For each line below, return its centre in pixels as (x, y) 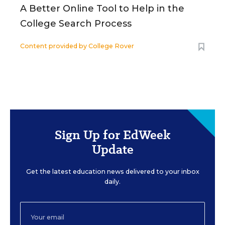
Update (113, 149)
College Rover (111, 46)
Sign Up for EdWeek (113, 135)
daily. (113, 182)
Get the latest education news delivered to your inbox (113, 172)
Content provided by (54, 46)
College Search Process (76, 24)
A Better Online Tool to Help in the (102, 9)
